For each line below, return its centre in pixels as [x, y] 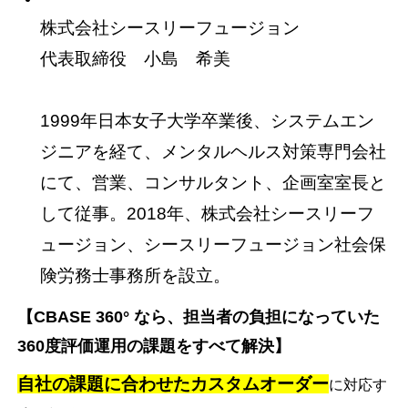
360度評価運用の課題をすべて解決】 [154, 347]
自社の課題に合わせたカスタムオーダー [173, 384]
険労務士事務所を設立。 [136, 275]
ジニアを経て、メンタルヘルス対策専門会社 [214, 151]
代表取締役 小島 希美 [136, 58]
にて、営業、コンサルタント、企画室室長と [214, 182]
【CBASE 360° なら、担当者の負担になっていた [199, 317]
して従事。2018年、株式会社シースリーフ [208, 213]
